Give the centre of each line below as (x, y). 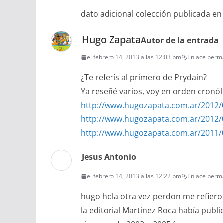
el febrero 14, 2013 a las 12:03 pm (134, 57)
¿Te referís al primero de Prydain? (144, 77)
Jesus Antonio (109, 157)
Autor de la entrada (180, 41)
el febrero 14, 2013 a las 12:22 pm (134, 176)
